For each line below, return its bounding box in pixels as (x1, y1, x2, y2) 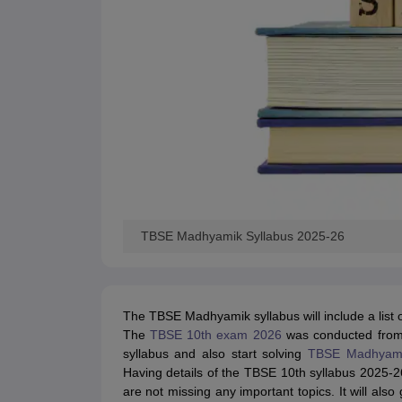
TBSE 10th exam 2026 (149, 328, 282, 343)
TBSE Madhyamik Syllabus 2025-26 (140, 229, 345, 244)
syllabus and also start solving (122, 346, 308, 362)
